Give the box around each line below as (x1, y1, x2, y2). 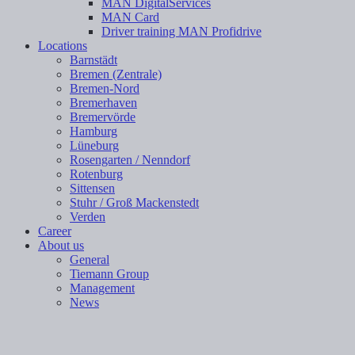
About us (38, 238, 84, 252)
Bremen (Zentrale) (70, 67, 162, 81)
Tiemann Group (70, 266, 149, 281)
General (70, 252, 109, 266)
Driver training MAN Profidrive (101, 24, 261, 38)
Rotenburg (70, 166, 123, 181)
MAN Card (101, 10, 159, 24)
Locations (38, 38, 87, 52)
